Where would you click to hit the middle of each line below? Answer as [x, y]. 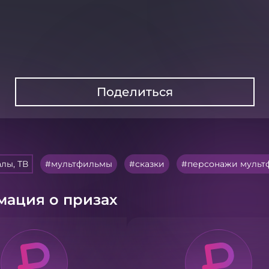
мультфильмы [82, 164]
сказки [150, 164]
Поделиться [134, 92]
